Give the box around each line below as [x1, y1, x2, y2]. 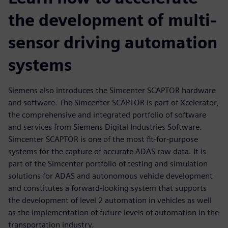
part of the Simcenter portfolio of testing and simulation [8, 158, 208, 168]
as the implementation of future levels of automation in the [8, 207, 219, 217]
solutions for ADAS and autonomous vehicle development [8, 170, 213, 181]
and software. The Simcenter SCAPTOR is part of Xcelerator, [8, 97, 219, 107]
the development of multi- [8, 10, 217, 30]
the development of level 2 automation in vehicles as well [8, 195, 212, 205]
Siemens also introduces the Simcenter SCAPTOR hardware [8, 85, 216, 95]
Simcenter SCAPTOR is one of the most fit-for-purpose [8, 134, 198, 144]
